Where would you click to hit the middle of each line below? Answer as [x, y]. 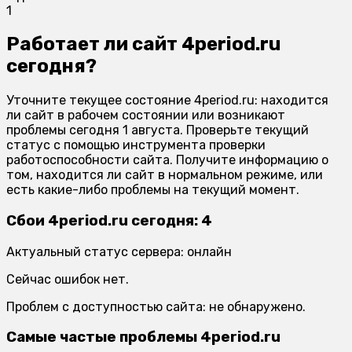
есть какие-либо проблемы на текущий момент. [153, 190]
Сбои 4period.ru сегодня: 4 [109, 221]
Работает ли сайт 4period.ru [143, 44]
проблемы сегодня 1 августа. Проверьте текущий [158, 130]
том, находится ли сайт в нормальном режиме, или [165, 175]
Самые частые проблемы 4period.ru [143, 337]
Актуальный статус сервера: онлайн [119, 251]
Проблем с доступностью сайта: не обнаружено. [156, 306]
